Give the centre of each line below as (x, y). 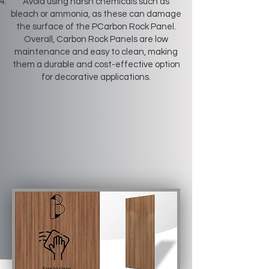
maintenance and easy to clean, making (96, 52)
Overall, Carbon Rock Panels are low (96, 39)
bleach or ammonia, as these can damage (96, 14)
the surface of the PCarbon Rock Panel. (96, 27)
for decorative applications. (96, 77)
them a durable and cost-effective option (96, 65)
